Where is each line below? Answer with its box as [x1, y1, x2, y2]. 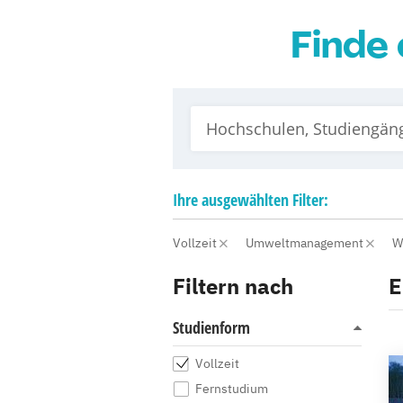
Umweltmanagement [246, 235, 366, 251]
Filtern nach [173, 272, 293, 300]
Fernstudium [195, 381, 268, 397]
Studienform [173, 317, 250, 338]
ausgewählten [201, 189, 289, 210]
